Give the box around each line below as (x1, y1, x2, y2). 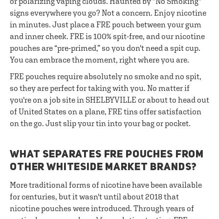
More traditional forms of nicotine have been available (10, 180, 202, 189)
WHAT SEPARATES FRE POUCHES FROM (10, 150, 204, 160)
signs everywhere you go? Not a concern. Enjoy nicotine (10, 8, 206, 17)
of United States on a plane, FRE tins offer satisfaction (10, 107, 201, 116)
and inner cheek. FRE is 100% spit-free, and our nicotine (10, 32, 205, 41)
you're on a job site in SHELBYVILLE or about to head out (10, 95, 209, 104)
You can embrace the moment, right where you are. (10, 55, 189, 64)
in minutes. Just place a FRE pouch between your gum (10, 20, 201, 29)
